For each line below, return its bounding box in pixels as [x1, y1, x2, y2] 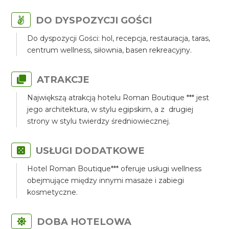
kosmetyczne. [27, 188, 78, 197]
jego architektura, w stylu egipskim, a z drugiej [27, 105, 194, 114]
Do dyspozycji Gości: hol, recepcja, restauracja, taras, [27, 34, 211, 43]
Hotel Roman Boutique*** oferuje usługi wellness [27, 164, 202, 173]
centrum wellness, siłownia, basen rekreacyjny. [27, 45, 192, 55]
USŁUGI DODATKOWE [36, 145, 145, 156]
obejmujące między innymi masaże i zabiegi [27, 176, 185, 185]
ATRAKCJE [37, 74, 90, 85]
